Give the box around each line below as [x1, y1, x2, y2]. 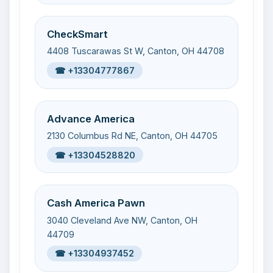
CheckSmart [47, 27, 108, 40]
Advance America [47, 112, 135, 125]
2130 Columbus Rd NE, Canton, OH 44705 [47, 130, 218, 141]
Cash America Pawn [47, 197, 146, 210]
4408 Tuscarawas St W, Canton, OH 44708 [47, 46, 225, 57]
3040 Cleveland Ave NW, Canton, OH [47, 214, 198, 225]
